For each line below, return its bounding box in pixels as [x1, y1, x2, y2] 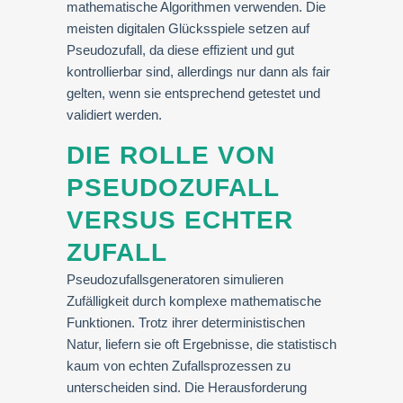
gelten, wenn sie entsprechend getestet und [67, 85, 320, 101]
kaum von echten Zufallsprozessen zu [67, 358, 291, 373]
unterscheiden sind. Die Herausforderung [67, 380, 307, 395]
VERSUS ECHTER [67, 206, 293, 234]
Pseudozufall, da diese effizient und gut [67, 42, 294, 58]
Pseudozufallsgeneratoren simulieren [67, 272, 283, 287]
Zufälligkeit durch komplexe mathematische [67, 293, 321, 309]
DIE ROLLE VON [67, 141, 275, 169]
